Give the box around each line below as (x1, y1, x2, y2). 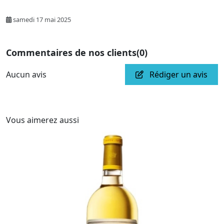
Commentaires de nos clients (6, 46, 136, 58)
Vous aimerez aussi (6, 114, 79, 125)
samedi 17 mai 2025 (13, 14, 71, 24)
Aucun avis (6, 68, 46, 80)
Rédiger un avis (147, 68, 207, 80)
